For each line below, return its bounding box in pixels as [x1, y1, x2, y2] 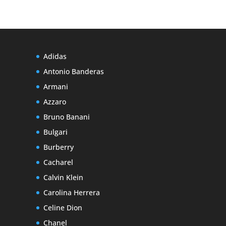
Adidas [43, 51, 67, 61]
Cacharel [43, 157, 73, 167]
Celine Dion [43, 203, 82, 212]
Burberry [43, 142, 74, 152]
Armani [43, 82, 68, 91]
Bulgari [43, 127, 68, 137]
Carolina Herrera [43, 188, 100, 197]
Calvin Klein [43, 173, 83, 182]
